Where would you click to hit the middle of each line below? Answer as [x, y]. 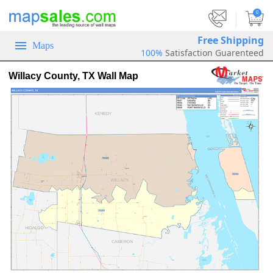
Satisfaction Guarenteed [214, 52]
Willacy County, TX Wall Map [73, 76]
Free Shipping [231, 40]
